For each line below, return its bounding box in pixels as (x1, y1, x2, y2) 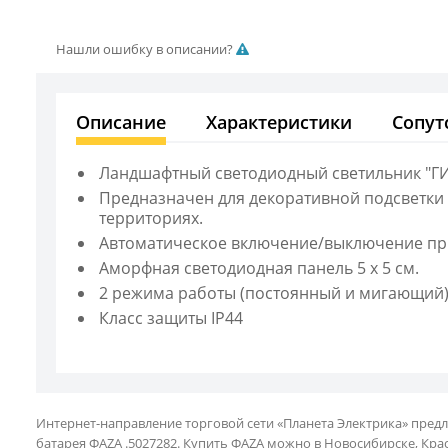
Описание (76, 110, 166, 134)
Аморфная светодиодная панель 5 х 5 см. (99, 257, 419, 279)
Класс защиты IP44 (99, 307, 243, 329)
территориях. (99, 207, 203, 229)
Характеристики (206, 110, 352, 134)
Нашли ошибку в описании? (56, 40, 236, 58)
